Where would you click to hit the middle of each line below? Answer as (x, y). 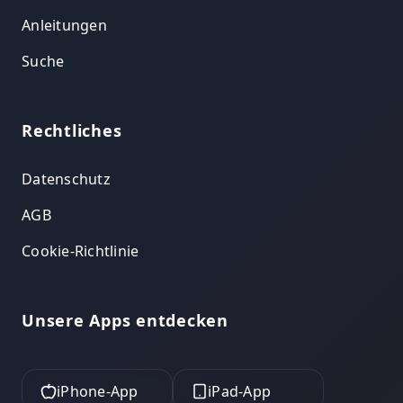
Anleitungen (64, 26)
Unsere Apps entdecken (125, 321)
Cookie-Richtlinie (81, 251)
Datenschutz (66, 179)
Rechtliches (72, 131)
